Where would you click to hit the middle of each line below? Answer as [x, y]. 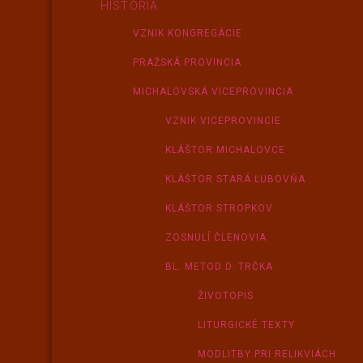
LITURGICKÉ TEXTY [247, 325]
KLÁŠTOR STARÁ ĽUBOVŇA [236, 179]
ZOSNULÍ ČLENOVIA [216, 237]
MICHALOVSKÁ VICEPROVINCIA [214, 92]
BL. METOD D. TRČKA [220, 267]
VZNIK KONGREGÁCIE [188, 33]
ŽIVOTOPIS [226, 296]
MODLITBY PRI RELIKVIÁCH [267, 354]
